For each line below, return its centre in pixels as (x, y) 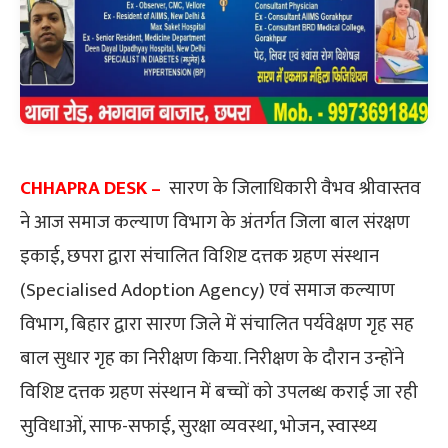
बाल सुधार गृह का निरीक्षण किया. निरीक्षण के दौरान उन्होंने (212, 358)
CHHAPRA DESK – (94, 188)
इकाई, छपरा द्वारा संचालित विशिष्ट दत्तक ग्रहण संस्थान (199, 256)
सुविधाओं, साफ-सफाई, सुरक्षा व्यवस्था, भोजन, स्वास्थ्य (198, 426)
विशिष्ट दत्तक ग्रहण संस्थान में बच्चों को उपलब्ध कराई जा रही (219, 392)
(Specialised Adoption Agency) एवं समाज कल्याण (207, 290)
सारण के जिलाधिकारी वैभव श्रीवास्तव (295, 188)
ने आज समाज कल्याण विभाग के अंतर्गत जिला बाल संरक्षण (215, 222)
